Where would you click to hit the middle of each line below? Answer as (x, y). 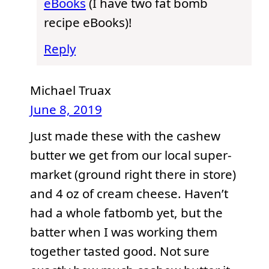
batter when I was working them (123, 232)
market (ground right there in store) (133, 174)
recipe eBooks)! (88, 22)
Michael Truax (70, 90)
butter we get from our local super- (131, 155)
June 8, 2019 (66, 109)
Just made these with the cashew (125, 136)
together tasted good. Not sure (119, 251)
